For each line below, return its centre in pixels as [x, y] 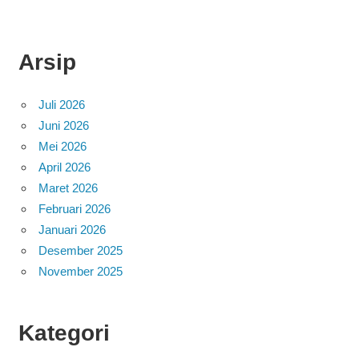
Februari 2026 [75, 209]
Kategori [64, 333]
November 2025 [81, 271]
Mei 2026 [63, 146]
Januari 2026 [72, 230]
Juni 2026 [64, 125]
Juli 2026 [62, 105]
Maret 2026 [68, 188]
